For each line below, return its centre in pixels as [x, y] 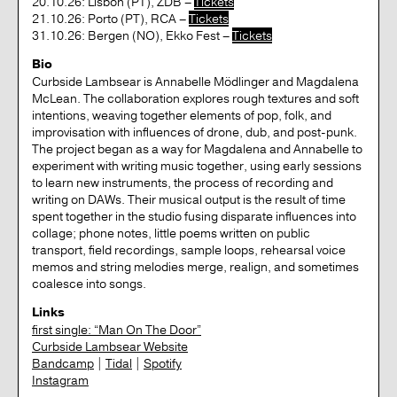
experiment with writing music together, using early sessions [197, 165]
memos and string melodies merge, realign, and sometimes [195, 266]
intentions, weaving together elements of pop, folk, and [182, 115]
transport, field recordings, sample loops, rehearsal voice [189, 249]
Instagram [60, 380]
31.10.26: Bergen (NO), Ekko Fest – [132, 35]
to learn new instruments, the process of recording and [183, 182]
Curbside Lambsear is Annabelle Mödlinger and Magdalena [195, 81]
